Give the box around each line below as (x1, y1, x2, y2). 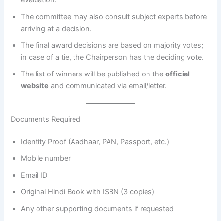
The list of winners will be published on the (21, 69, 166, 78)
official (165, 69, 190, 78)
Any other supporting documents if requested (21, 204, 174, 214)
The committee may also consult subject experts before (21, 12, 207, 21)
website (21, 81, 49, 90)
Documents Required (11, 114, 81, 124)
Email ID (21, 171, 48, 180)
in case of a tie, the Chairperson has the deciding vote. (21, 52, 204, 62)
